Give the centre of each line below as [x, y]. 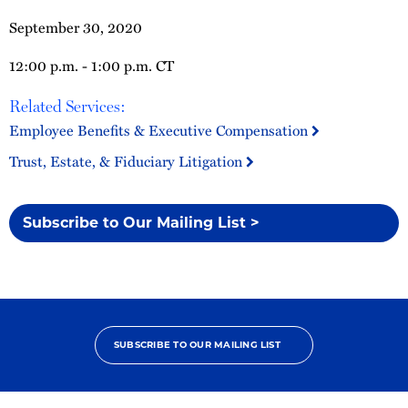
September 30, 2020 [76, 27]
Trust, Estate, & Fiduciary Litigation [127, 161]
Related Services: [67, 106]
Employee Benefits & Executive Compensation [160, 130]
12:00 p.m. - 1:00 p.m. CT [92, 66]
